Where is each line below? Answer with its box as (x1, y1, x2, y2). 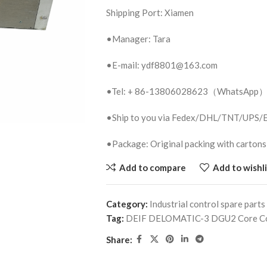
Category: (105, 198, 148, 209)
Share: (105, 234, 132, 245)
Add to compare (119, 162, 186, 173)
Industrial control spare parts (149, 198, 265, 209)
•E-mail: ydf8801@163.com (105, 60, 218, 70)
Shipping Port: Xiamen (105, 7, 194, 18)
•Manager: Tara (105, 33, 170, 44)
